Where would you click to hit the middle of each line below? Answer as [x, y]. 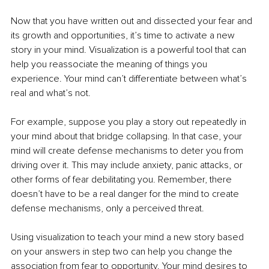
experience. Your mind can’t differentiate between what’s [130, 79]
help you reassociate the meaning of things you [110, 65]
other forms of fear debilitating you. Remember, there [122, 180]
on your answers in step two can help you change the [123, 252]
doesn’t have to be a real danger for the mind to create [126, 194]
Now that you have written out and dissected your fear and [133, 21]
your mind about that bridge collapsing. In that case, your [128, 137]
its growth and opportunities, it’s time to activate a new [124, 36]
